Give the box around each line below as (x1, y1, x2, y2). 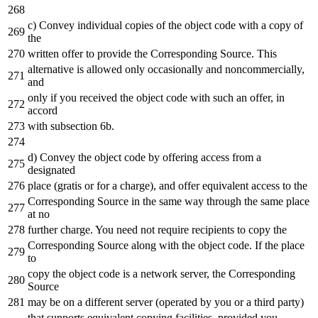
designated (28, 163, 75, 176)
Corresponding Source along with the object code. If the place (28, 238, 305, 251)
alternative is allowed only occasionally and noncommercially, (28, 62, 305, 75)
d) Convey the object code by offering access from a (28, 150, 261, 163)
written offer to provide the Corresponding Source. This (28, 47, 277, 60)
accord (28, 104, 57, 116)
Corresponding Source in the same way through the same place (28, 194, 309, 207)
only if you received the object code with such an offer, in (28, 91, 285, 104)
